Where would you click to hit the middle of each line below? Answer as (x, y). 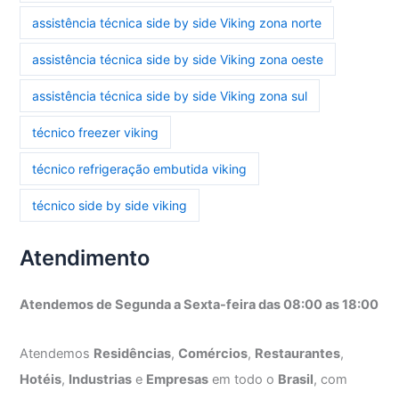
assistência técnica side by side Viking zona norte (177, 23)
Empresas (178, 379)
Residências (133, 353)
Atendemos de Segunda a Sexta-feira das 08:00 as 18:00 (199, 305)
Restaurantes (298, 353)
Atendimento (85, 258)
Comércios (213, 353)
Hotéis (41, 379)
